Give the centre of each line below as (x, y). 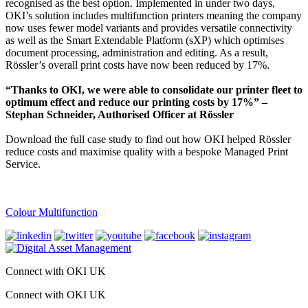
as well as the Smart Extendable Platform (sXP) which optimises (145, 40)
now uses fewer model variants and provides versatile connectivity (149, 27)
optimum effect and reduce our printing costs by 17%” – (136, 102)
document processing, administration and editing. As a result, (137, 52)
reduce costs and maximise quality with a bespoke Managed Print (147, 151)
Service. (24, 164)
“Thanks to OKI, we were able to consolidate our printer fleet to (154, 89)
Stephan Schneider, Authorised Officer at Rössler (121, 114)
